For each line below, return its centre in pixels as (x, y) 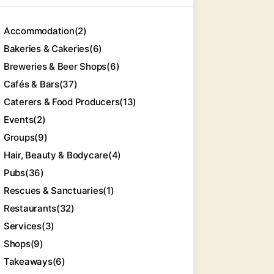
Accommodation (39, 31)
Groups (19, 137)
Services (23, 226)
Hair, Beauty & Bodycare (56, 155)
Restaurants (30, 208)
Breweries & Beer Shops (55, 66)
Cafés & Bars (31, 84)
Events (19, 120)
